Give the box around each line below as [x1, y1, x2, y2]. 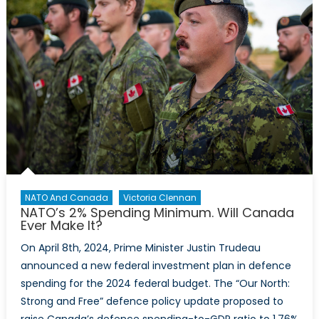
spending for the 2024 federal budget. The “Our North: [20, 276, 290, 291]
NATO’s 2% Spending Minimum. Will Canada [20, 204, 294, 222]
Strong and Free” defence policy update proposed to [20, 294, 283, 309]
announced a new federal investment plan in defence [20, 258, 291, 273]
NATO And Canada [24, 192, 108, 204]
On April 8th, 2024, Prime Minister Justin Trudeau [20, 241, 261, 256]
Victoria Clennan [122, 192, 197, 204]
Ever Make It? [20, 216, 103, 235]
